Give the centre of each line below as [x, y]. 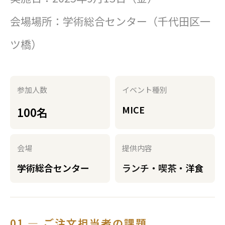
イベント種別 [145, 89]
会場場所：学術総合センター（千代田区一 [110, 21]
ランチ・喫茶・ [154, 167]
